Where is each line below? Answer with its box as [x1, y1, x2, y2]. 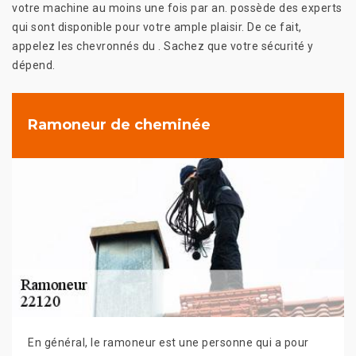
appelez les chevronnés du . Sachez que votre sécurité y [12, 39, 314, 52]
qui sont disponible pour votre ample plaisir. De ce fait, [12, 20, 302, 33]
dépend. [12, 58, 56, 72]
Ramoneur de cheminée [28, 116, 211, 134]
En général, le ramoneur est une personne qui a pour [28, 335, 309, 349]
